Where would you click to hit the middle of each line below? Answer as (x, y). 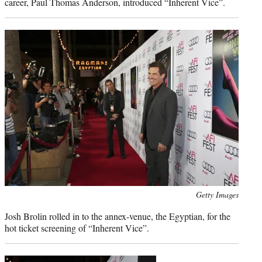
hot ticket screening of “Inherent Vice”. (77, 228)
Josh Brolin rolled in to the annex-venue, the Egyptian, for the (118, 216)
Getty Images (217, 195)
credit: (15, 207)
